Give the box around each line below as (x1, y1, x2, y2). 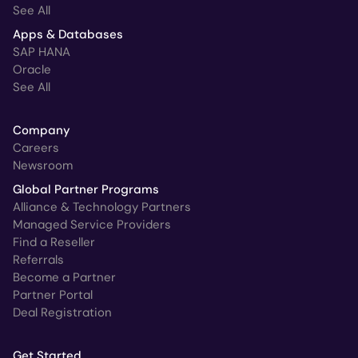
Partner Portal (13, 286, 93, 303)
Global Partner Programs (13, 181, 159, 197)
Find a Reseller (13, 233, 95, 250)
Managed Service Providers (13, 216, 171, 233)
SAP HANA (13, 43, 70, 60)
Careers (13, 139, 59, 156)
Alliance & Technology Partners (13, 198, 191, 215)
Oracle (13, 61, 51, 78)
